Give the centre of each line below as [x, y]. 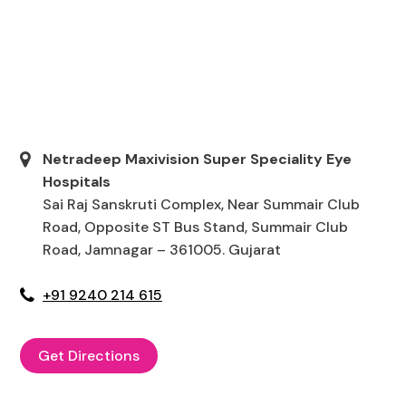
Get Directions [89, 356]
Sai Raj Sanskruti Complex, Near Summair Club [201, 204]
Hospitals [77, 182]
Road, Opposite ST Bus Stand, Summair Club [195, 227]
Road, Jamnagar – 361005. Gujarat [162, 250]
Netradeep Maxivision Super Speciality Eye [197, 159]
